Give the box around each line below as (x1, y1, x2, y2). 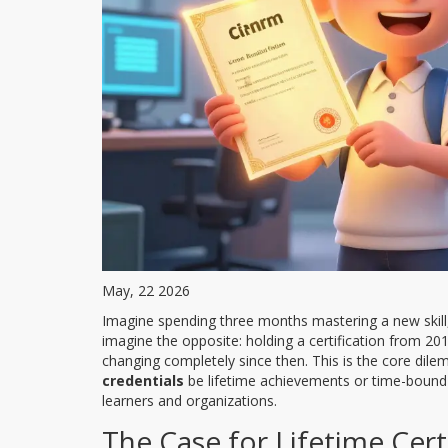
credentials (102, 370, 184, 390)
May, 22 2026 (102, 280, 190, 300)
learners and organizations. (102, 390, 277, 410)
